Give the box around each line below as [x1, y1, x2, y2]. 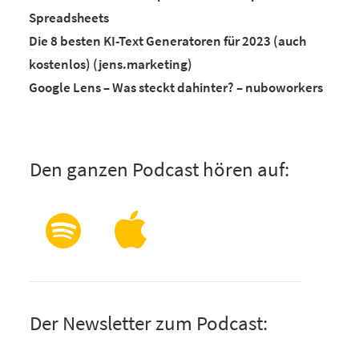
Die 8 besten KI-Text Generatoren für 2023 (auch [29, 31, 306, 50]
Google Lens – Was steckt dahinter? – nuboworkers [29, 78, 323, 96]
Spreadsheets [29, 8, 109, 26]
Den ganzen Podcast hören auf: [30, 156, 289, 182]
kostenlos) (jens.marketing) [29, 54, 192, 73]
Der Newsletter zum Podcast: [30, 310, 268, 336]
